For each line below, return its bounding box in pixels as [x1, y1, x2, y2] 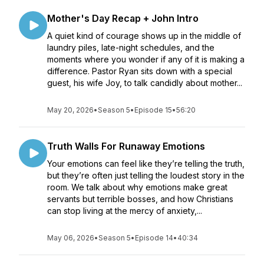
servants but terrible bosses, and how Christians [47, 194, 233, 204]
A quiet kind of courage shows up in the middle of [47, 31, 241, 41]
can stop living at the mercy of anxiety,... [47, 206, 202, 216]
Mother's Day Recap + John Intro [47, 12, 199, 24]
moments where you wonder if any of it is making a [47, 54, 245, 64]
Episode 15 [134, 105, 172, 114]
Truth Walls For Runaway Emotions [47, 140, 205, 152]
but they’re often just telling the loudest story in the [47, 170, 245, 180]
